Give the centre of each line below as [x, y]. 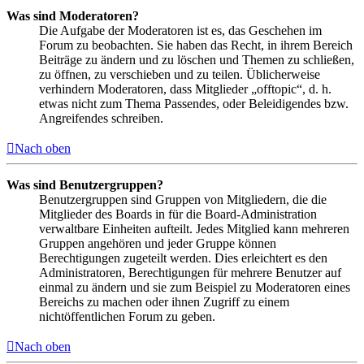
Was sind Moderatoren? [73, 16]
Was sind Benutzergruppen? [85, 185]
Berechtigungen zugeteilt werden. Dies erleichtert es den [183, 258]
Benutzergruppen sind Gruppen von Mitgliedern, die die [183, 200]
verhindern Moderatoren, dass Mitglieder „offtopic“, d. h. [185, 89]
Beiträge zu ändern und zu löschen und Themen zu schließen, [197, 60]
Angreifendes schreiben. [101, 119]
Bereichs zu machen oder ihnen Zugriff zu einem [164, 302]
